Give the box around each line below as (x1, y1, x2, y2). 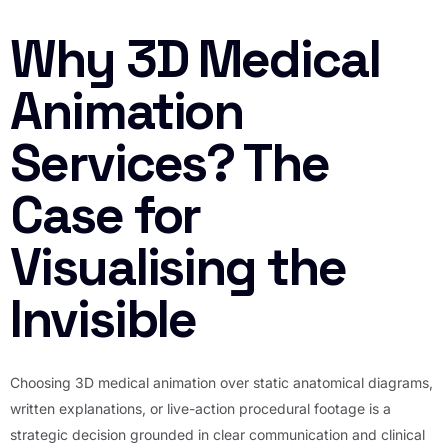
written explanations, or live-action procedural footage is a (10, 400, 391, 418)
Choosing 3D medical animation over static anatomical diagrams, (10, 374, 433, 392)
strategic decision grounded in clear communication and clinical (10, 426, 425, 444)
